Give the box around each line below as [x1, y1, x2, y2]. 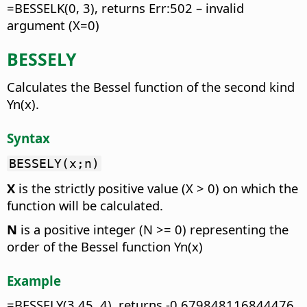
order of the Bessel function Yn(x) [7, 237, 203, 255]
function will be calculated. [7, 196, 163, 214]
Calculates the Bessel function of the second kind [7, 78, 295, 96]
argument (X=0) [7, 16, 99, 34]
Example [7, 271, 61, 289]
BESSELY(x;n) [9, 156, 99, 171]
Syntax [7, 130, 50, 147]
